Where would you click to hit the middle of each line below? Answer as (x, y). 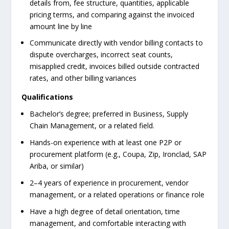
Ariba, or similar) (57, 166)
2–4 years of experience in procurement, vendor (109, 182)
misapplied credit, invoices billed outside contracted (115, 66)
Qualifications (48, 97)
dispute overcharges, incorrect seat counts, (101, 55)
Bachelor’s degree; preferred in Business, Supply (109, 114)
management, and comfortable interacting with (108, 223)
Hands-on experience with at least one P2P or (106, 142)
